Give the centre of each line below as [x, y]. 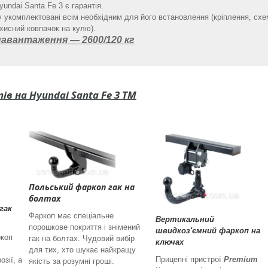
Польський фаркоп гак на [82, 187]
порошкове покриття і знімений [84, 227]
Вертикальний [185, 219]
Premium [241, 259]
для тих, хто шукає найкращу [82, 249]
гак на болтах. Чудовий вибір [82, 238]
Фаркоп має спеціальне [71, 215]
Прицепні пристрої [190, 259]
